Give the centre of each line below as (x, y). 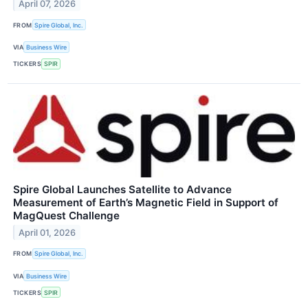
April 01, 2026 (47, 232)
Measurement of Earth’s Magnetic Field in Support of (146, 202)
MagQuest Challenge (66, 215)
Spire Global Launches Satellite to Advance (122, 189)
